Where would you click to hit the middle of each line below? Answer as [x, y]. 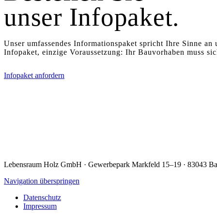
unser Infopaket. [92, 17]
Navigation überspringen [42, 181]
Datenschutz [42, 198]
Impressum [40, 206]
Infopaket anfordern [34, 76]
